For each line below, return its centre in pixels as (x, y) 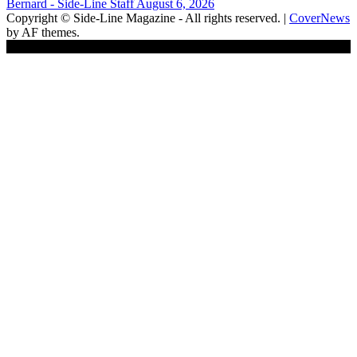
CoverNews (320, 18)
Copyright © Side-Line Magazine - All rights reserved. (145, 18)
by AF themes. (43, 33)
